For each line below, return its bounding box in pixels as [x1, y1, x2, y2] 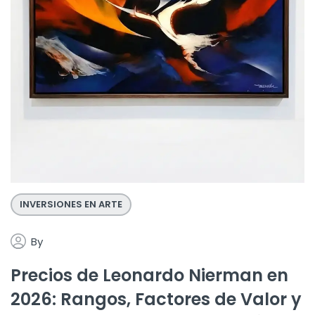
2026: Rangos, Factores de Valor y [11, 288, 302, 311]
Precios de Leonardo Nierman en [11, 264, 288, 288]
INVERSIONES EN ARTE [20, 198, 122, 212]
